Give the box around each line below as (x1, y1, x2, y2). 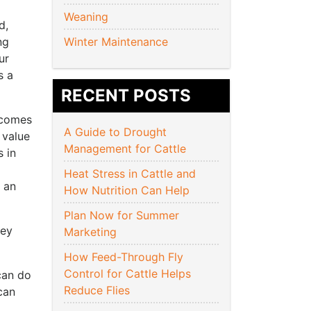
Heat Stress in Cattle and (64, 167, 196, 181)
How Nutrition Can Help (64, 183, 193, 198)
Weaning (64, 10, 108, 24)
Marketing (64, 225, 120, 239)
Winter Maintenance (64, 35, 168, 49)
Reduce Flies (64, 283, 130, 298)
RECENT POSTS (61, 85, 191, 106)
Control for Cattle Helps (64, 267, 191, 281)
